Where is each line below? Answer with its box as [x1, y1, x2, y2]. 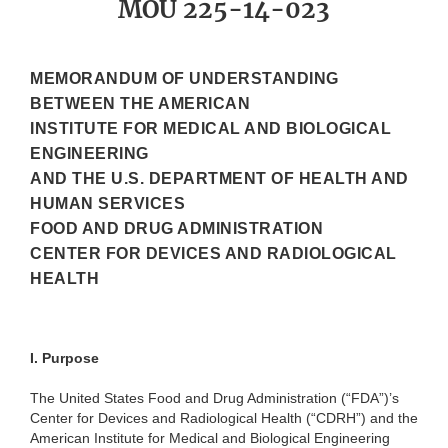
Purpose [42, 350, 99, 367]
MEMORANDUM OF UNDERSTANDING [30, 70, 339, 88]
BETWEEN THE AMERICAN [30, 95, 250, 113]
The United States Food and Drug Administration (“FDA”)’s [30, 390, 399, 407]
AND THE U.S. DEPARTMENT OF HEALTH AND [30, 170, 409, 188]
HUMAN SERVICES [30, 195, 185, 213]
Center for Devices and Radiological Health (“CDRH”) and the [30, 410, 418, 427]
